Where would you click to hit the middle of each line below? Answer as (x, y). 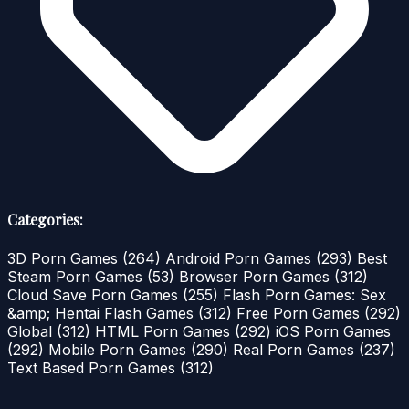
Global (32, 331)
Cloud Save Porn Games (95, 294)
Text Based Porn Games (94, 367)
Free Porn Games (300, 313)
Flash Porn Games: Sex (304, 294)
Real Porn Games (296, 349)
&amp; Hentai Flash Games (103, 313)
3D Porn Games (65, 258)
